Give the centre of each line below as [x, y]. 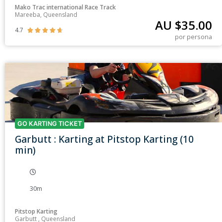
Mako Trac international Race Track [65, 7]
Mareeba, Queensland [46, 15]
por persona [194, 37]
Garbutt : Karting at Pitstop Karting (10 [104, 139]
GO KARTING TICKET [50, 124]
